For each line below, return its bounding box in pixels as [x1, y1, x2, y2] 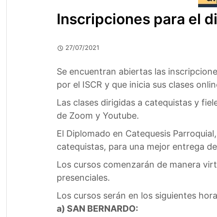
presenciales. [56, 172, 110, 183]
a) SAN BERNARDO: [56, 203, 138, 214]
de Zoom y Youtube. [56, 110, 139, 121]
